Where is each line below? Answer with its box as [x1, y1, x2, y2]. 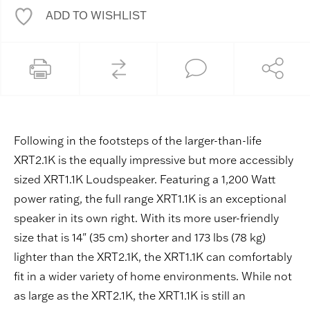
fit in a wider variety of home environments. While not [14, 269, 292, 284]
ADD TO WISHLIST [46, 8, 147, 23]
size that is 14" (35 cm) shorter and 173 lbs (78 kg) [14, 230, 266, 245]
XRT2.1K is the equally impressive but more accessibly [14, 153, 293, 167]
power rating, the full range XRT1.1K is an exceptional [14, 192, 286, 206]
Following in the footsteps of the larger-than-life [14, 134, 262, 148]
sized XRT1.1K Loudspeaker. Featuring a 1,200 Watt [14, 172, 275, 187]
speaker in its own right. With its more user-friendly [14, 211, 279, 226]
